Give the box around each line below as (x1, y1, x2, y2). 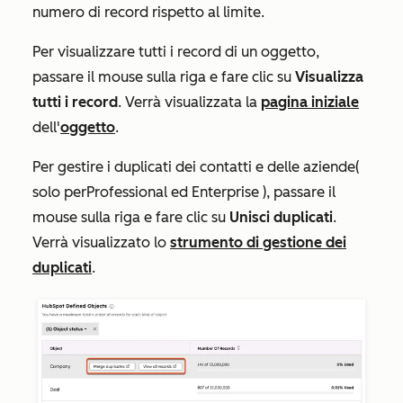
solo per (32, 184, 86, 201)
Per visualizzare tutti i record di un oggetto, (32, 43, 319, 61)
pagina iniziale (261, 94, 359, 112)
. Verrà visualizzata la (118, 94, 261, 112)
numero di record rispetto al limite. (32, 4, 264, 22)
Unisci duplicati (229, 209, 333, 227)
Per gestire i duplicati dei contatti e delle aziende (32, 158, 355, 176)
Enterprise (192, 184, 259, 201)
